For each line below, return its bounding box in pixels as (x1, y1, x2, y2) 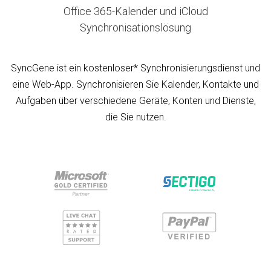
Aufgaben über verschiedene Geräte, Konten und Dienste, (15, 95, 256, 106)
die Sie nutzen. (105, 111, 166, 123)
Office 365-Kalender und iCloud (63, 5, 208, 18)
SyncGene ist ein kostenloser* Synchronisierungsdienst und (11, 62, 260, 74)
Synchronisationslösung (80, 21, 191, 34)
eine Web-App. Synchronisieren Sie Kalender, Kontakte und (12, 79, 259, 90)
